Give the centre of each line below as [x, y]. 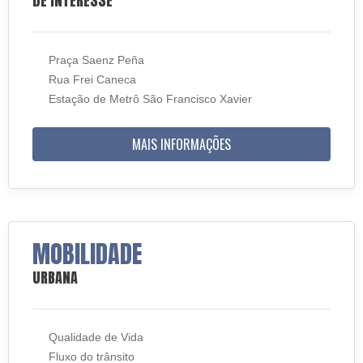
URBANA [55, 278]
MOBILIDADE [87, 254]
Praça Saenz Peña [96, 60]
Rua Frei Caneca [92, 79]
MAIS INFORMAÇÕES [181, 144]
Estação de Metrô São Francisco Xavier [150, 99]
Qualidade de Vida [96, 337]
